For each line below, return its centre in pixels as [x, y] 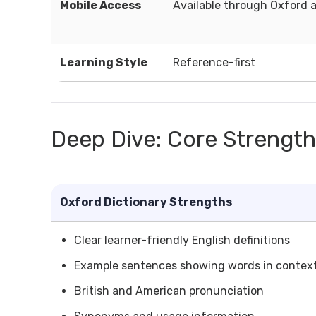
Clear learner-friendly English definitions [182, 240]
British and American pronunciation [169, 291]
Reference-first [214, 62]
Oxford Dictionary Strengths [146, 202]
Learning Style [104, 62]
